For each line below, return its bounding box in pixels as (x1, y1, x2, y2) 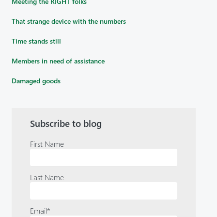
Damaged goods (12, 76, 61, 85)
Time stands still (12, 36, 61, 46)
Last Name (30, 171, 64, 182)
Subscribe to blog (30, 117, 102, 129)
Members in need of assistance (12, 56, 105, 65)
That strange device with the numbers (12, 16, 126, 26)
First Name (30, 138, 64, 149)
